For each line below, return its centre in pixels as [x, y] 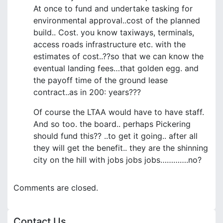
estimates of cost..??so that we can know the [118, 56]
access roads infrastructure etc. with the [110, 44]
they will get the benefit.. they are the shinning [121, 148]
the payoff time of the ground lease [101, 80]
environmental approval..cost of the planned [117, 20]
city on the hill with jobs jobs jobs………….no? [117, 160]
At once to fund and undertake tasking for [113, 8]
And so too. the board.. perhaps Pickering [112, 124]
